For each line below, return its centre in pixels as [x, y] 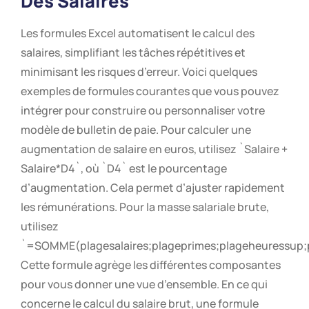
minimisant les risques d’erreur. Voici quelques [139, 71]
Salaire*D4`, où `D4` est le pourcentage [124, 168]
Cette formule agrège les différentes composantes [151, 265]
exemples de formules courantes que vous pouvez [150, 91]
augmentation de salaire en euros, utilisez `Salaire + [154, 149]
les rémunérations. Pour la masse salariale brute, [145, 207]
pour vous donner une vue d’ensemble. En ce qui [144, 284]
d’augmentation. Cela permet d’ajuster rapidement [153, 187]
